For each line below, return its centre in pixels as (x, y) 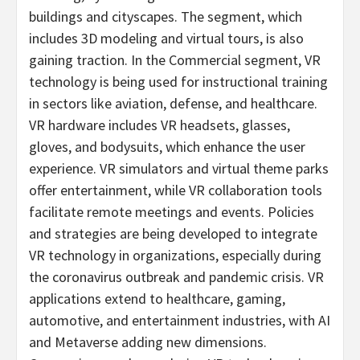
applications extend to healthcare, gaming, (157, 298)
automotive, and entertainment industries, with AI (180, 320)
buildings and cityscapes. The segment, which (166, 16)
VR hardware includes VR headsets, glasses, (160, 125)
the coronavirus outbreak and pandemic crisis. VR (176, 276)
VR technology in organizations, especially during (175, 255)
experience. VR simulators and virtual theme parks (179, 168)
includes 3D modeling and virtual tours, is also (166, 38)
